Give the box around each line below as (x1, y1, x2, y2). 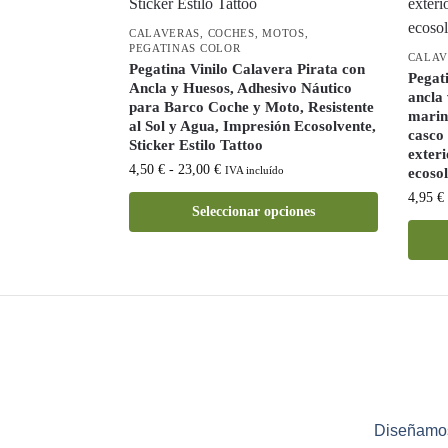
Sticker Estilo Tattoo (128, 137, 263, 154)
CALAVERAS (128, 27, 201, 40)
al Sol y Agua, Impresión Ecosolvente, (128, 118, 376, 135)
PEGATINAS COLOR (128, 42, 241, 55)
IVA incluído (224, 165, 284, 177)
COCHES (207, 27, 255, 40)
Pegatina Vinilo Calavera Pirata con (128, 61, 365, 78)
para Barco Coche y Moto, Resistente (128, 99, 374, 116)
